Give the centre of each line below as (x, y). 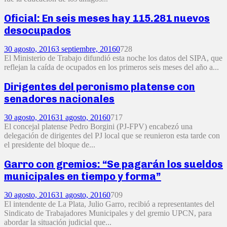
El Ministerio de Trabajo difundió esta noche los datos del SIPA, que (113, 58)
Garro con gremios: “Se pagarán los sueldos (113, 164)
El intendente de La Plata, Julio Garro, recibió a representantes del (109, 204)
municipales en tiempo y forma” (83, 176)
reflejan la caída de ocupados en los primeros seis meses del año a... (111, 67)
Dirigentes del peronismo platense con (100, 86)
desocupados (37, 30)
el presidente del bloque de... (50, 145)
